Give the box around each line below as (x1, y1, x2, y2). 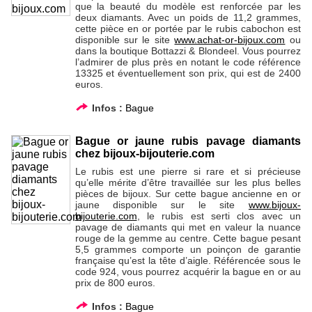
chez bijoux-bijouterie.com (75, 148, 214, 160)
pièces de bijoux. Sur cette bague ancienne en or (75, 188, 301, 200)
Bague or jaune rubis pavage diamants (75, 135, 301, 148)
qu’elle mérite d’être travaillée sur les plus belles (75, 177, 301, 189)
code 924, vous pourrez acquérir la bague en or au (75, 266, 301, 278)
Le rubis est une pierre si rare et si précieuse (75, 166, 301, 178)
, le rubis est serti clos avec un (136, 210, 301, 222)
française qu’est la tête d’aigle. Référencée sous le (75, 255, 301, 267)
